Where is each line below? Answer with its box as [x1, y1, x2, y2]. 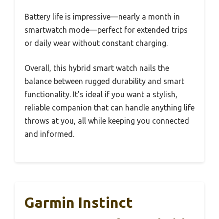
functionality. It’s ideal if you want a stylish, [24, 89, 177, 99]
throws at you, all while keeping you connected [24, 116, 189, 125]
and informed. [24, 129, 74, 138]
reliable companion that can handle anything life [24, 103, 195, 112]
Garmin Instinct [24, 194, 133, 211]
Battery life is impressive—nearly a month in [24, 12, 180, 21]
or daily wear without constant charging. [24, 38, 168, 47]
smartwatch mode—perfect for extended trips [24, 25, 188, 34]
